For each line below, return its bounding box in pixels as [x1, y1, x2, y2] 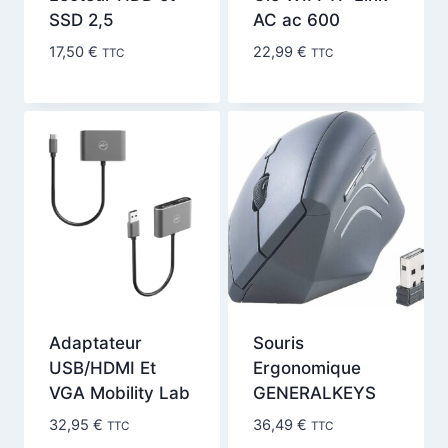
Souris [252, 332, 304, 353]
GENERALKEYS [252, 382, 376, 403]
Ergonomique [252, 357, 361, 378]
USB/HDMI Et [48, 357, 156, 378]
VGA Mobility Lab [48, 382, 190, 403]
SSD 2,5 [48, 10, 114, 31]
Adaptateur [48, 332, 142, 353]
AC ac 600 [252, 10, 340, 31]
